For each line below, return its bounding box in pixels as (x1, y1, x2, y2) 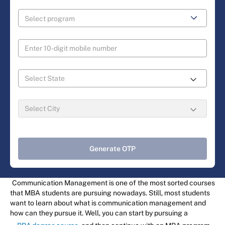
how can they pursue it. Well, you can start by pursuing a (10, 209, 188, 217)
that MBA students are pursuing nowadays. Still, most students (10, 189, 210, 197)
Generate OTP (89, 145, 136, 153)
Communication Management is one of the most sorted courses (12, 179, 215, 187)
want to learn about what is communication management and (10, 199, 206, 207)
